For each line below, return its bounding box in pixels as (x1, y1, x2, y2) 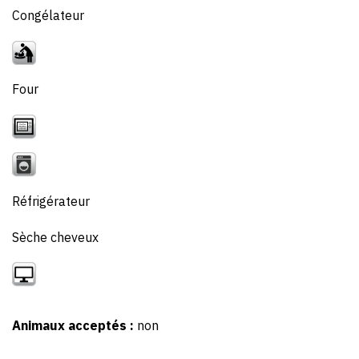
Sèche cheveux (12, 228, 99, 245)
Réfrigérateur (12, 192, 90, 209)
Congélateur (12, 7, 84, 24)
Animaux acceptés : (12, 317, 137, 334)
